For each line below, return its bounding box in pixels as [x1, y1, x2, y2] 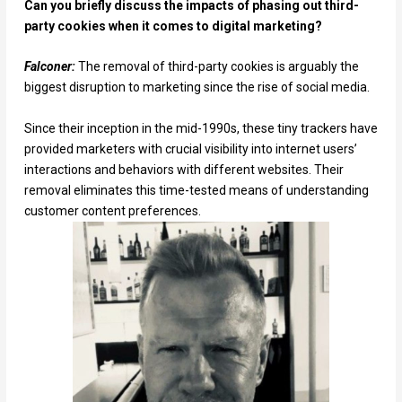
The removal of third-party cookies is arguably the [77, 59, 359, 74]
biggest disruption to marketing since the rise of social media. [23, 80, 370, 95]
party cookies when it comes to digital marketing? [23, 18, 322, 33]
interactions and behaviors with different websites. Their [23, 162, 344, 177]
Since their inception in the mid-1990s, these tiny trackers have [23, 120, 378, 135]
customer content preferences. [23, 203, 201, 218]
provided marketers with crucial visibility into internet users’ [23, 141, 357, 156]
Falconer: [23, 59, 78, 74]
